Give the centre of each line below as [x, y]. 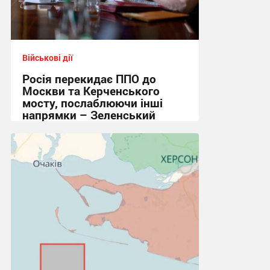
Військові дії [47, 58]
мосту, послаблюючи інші [92, 103]
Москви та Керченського [91, 91]
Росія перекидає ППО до [89, 79]
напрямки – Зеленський [89, 115]
